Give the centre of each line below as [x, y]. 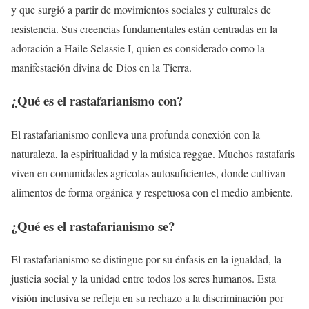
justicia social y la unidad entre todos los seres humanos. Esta [143, 279]
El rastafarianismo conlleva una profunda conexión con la [136, 134]
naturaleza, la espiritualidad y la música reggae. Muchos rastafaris [153, 153]
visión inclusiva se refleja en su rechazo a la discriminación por [147, 298]
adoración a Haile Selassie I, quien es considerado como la [138, 48]
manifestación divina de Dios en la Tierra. [101, 67]
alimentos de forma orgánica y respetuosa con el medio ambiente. [152, 192]
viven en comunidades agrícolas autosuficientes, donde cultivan [148, 173]
